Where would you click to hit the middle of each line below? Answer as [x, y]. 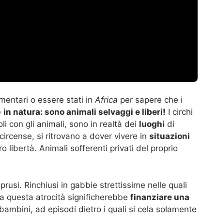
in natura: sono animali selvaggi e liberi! [85, 112]
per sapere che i [150, 100]
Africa [106, 100]
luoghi [152, 124]
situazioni [170, 136]
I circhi [179, 112]
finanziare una [160, 197]
